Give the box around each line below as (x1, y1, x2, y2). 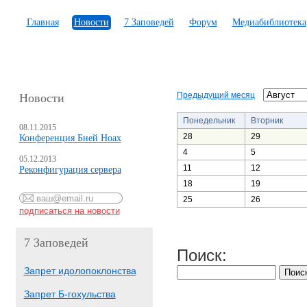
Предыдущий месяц (176, 90, 255, 100)
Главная (26, 17, 59, 27)
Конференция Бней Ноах (19, 133, 121, 143)
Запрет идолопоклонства (23, 265, 136, 276)
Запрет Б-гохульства (23, 288, 116, 299)
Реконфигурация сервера (19, 164, 121, 175)
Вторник (250, 116, 283, 125)
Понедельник (182, 116, 235, 125)
